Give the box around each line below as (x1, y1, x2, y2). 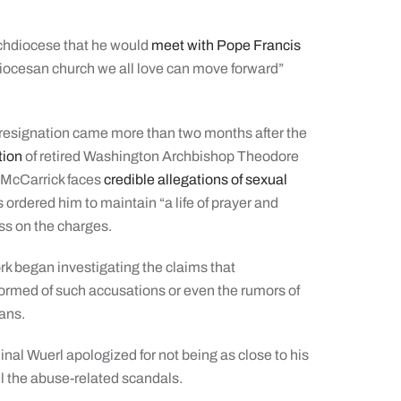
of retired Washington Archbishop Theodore (22, 149, 300, 164)
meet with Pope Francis (151, 38, 302, 53)
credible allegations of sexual (104, 172, 288, 187)
